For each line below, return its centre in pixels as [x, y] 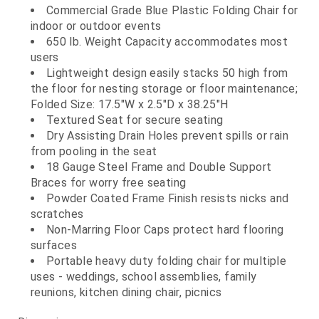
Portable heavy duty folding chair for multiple [166, 261]
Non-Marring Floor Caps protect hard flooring [165, 230]
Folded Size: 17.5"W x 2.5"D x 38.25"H [129, 105]
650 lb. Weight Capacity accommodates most [167, 42]
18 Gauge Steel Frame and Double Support [159, 167]
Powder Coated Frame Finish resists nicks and [167, 199]
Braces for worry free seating [108, 183]
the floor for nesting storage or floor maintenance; [164, 89]
